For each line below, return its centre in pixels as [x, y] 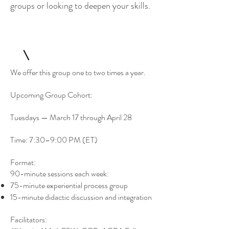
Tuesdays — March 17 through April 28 [71, 117]
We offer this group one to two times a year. [78, 72]
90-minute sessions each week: [60, 174]
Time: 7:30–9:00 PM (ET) [54, 140]
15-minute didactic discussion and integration [81, 197]
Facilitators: [29, 220]
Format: [23, 162]
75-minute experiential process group [69, 185]
